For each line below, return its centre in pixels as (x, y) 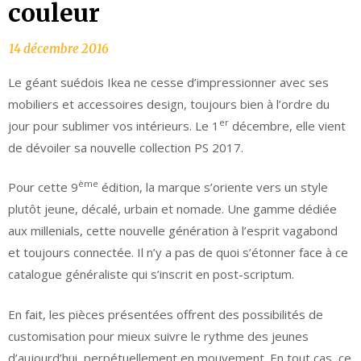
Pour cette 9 (43, 187)
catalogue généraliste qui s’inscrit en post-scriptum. (151, 274)
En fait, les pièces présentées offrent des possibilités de (166, 314)
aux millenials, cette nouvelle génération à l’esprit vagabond (174, 231)
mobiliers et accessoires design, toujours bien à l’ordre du (169, 104)
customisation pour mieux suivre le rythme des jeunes (158, 336)
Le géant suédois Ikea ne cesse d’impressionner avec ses (168, 82)
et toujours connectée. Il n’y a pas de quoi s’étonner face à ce (178, 253)
